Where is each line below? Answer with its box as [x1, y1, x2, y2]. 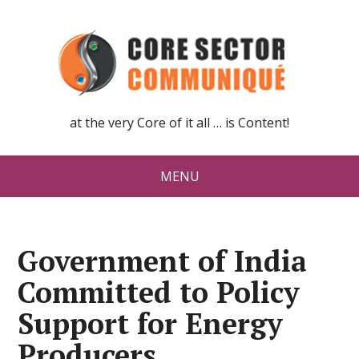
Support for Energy [18, 305, 284, 342]
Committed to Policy [18, 273, 301, 311]
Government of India [18, 242, 308, 280]
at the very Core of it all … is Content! [70, 114, 289, 131]
